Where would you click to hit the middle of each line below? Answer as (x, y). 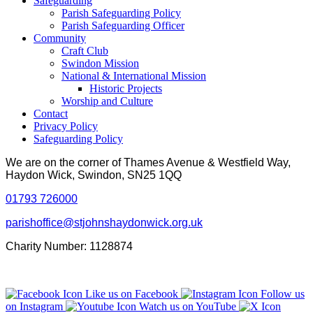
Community (60, 38)
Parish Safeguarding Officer (123, 25)
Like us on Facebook (132, 293)
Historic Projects (126, 88)
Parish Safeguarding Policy (121, 13)
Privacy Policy (66, 126)
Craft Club (85, 50)
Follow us (283, 293)
